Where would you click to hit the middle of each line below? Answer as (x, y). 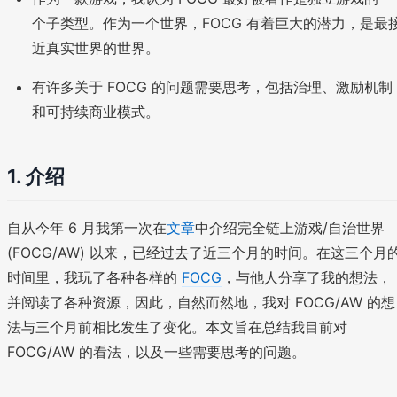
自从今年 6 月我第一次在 (87, 227)
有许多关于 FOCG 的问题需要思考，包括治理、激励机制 (212, 86)
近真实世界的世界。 (96, 47)
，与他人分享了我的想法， (307, 277)
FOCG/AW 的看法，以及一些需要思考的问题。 (156, 351)
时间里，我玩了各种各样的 (94, 277)
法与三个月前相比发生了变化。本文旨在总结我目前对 (177, 327)
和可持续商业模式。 (96, 111)
